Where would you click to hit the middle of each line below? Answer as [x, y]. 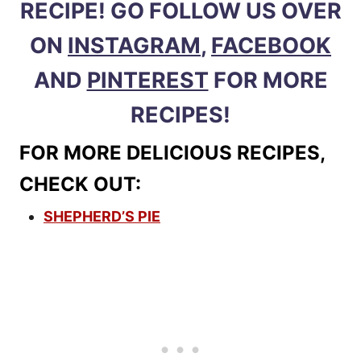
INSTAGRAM [134, 45]
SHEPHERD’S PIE [102, 216]
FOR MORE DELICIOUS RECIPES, [172, 152]
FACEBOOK [271, 45]
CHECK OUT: [80, 184]
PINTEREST [147, 80]
